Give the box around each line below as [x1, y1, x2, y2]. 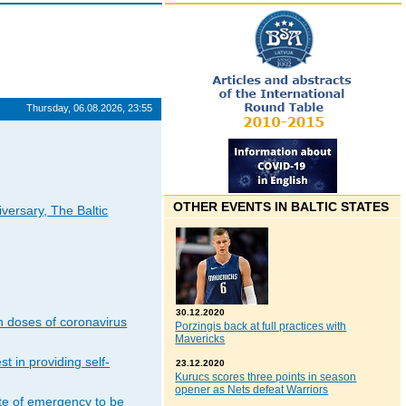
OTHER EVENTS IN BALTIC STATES [173, 199, 390, 215]
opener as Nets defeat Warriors [175, 383, 329, 397]
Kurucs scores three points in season [175, 371, 357, 384]
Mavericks [175, 333, 226, 346]
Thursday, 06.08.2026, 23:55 [26, 102, 153, 113]
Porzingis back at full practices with [175, 320, 347, 333]
